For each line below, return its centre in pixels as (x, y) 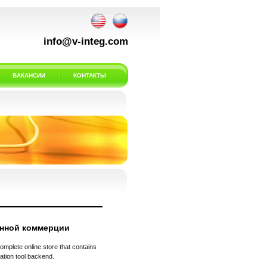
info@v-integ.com (86, 41)
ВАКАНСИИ (29, 75)
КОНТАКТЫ (90, 75)
